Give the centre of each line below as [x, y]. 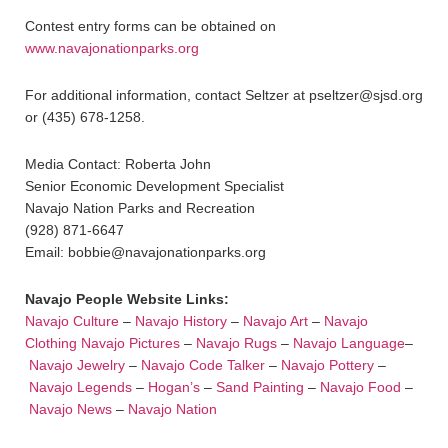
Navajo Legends [80, 386]
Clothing [53, 342]
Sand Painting [260, 386]
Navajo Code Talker [203, 364]
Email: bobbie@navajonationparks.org [145, 251]
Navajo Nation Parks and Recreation [140, 207]
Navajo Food [362, 386]
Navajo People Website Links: [127, 298]
